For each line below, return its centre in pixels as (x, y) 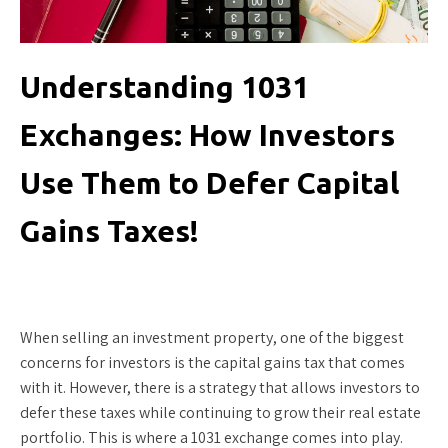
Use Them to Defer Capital (209, 183)
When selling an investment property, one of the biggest (212, 337)
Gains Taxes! (109, 231)
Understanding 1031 (164, 87)
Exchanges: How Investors (207, 135)
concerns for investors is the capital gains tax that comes (212, 362)
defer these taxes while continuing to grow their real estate (220, 412)
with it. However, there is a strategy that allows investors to (220, 387)
